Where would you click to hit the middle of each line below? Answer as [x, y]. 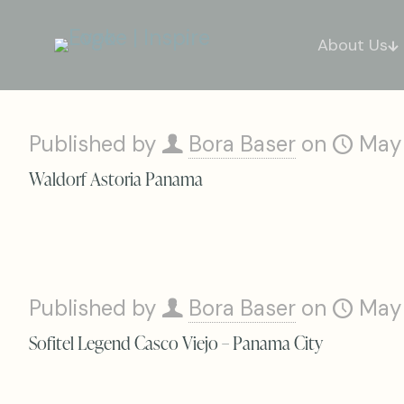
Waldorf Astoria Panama [116, 178]
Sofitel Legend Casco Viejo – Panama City [176, 342]
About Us [353, 45]
